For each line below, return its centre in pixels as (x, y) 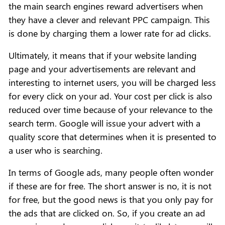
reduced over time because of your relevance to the (110, 109)
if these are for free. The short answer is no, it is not (110, 186)
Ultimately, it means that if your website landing (103, 55)
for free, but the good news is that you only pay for (111, 199)
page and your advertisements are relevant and (102, 69)
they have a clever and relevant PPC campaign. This (109, 19)
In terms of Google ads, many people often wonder (111, 172)
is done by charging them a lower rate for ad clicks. (111, 33)
